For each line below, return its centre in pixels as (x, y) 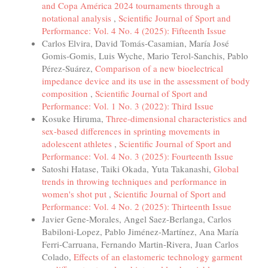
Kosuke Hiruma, (74, 118)
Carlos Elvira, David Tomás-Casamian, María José (135, 43)
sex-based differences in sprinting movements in (131, 131)
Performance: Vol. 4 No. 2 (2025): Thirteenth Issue (137, 206)
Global (226, 168)
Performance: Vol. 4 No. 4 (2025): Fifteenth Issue (134, 30)
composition (66, 93)
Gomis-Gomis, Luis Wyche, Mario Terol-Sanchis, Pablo (145, 55)
